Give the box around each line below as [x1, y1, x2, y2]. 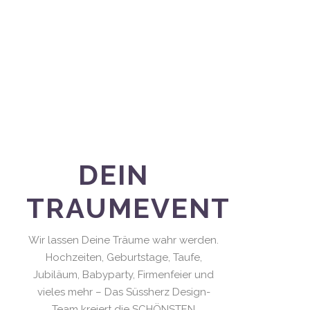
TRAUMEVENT [26, 192, 230, 225]
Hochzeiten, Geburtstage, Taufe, [45, 251, 202, 264]
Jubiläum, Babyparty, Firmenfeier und [33, 268, 215, 282]
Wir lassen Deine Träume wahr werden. [28, 234, 219, 247]
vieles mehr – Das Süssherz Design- [37, 286, 210, 299]
